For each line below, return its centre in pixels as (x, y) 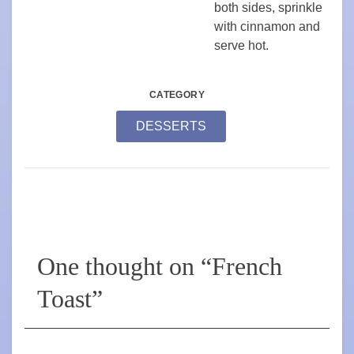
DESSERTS (171, 126)
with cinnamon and (267, 26)
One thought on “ (124, 266)
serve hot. (241, 45)
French (247, 266)
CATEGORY (177, 94)
